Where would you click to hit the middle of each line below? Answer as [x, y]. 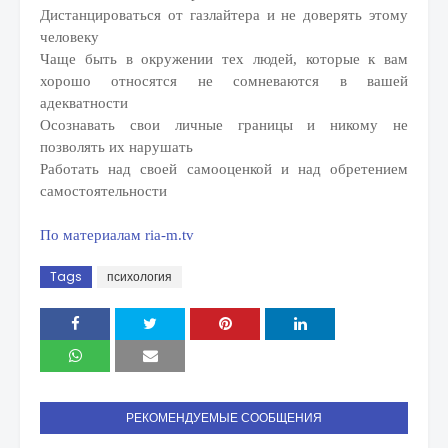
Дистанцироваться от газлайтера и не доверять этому [224, 15]
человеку [69, 37]
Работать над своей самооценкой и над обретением [224, 169]
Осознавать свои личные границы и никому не [224, 125]
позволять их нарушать [116, 147]
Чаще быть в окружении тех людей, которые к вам [224, 59]
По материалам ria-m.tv [117, 235]
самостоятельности [103, 191]
